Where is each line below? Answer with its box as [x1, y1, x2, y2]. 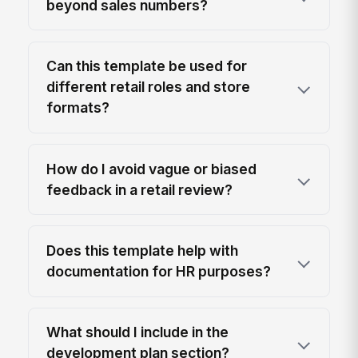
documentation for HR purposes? [46, 262, 272, 280]
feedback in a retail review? [46, 181, 233, 198]
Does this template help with [46, 241, 239, 259]
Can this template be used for [46, 58, 248, 75]
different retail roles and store [46, 78, 251, 96]
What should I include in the [46, 324, 229, 341]
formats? [46, 99, 110, 117]
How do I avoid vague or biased [46, 160, 257, 177]
